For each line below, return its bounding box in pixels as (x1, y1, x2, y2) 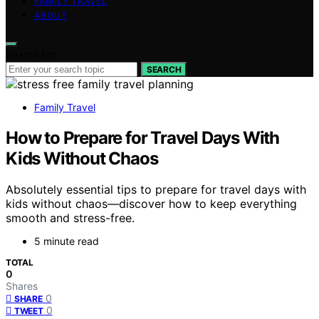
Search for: (6, 48, 57, 61)
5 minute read (34, 235, 99, 248)
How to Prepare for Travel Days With (6, 127, 279, 148)
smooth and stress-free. (6, 211, 135, 226)
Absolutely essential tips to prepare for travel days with (6, 182, 306, 197)
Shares (6, 280, 38, 293)
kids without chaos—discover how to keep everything (6, 197, 297, 211)
